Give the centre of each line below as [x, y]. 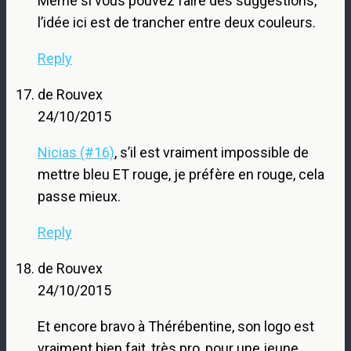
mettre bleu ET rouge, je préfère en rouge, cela [181, 174]
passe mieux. [79, 196]
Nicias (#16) [76, 152]
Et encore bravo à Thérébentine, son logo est [176, 326]
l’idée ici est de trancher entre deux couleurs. [177, 22]
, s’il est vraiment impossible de [212, 152]
